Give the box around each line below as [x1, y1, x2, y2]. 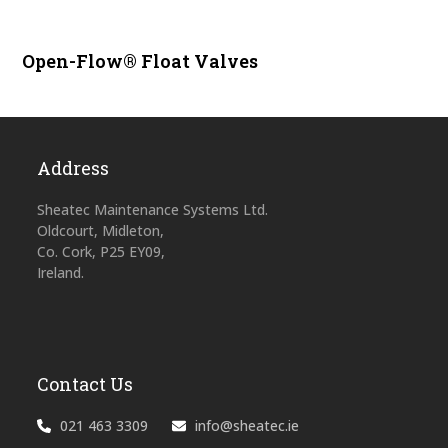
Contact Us [37, 372, 134, 397]
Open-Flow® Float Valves [22, 49, 259, 74]
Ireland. [37, 263, 85, 283]
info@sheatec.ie [195, 416, 300, 436]
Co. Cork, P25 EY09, [37, 242, 166, 262]
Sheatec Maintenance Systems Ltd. [37, 200, 269, 220]
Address [37, 156, 110, 181]
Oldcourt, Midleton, [37, 221, 165, 241]
